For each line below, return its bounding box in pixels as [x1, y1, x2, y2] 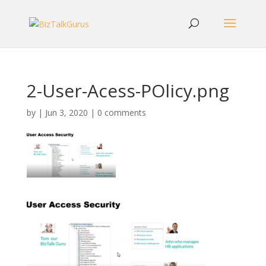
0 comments [97, 107, 146, 118]
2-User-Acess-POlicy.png [26, 78, 229, 103]
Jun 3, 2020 [45, 107, 88, 118]
